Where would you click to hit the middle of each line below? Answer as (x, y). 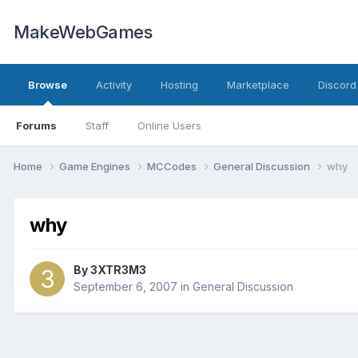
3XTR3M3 (118, 270)
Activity (114, 85)
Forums (36, 125)
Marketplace (258, 85)
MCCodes (173, 166)
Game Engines (96, 166)
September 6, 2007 (125, 287)
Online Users (169, 125)
